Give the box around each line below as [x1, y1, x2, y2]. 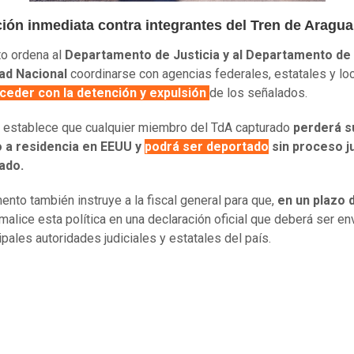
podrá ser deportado [145, 139, 269, 155]
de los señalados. [209, 85, 307, 101]
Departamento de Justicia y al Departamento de [65, 47, 351, 63]
